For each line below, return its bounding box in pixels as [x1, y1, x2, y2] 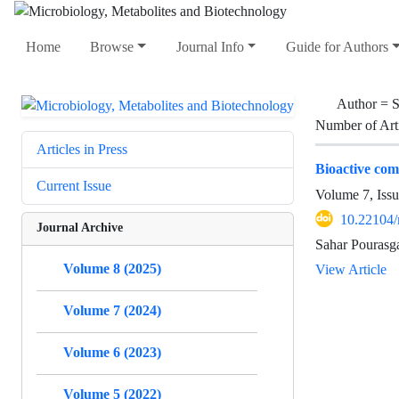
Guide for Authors [285, 38, 388, 56]
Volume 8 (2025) [63, 259, 161, 277]
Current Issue [37, 176, 111, 194]
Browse [90, 38, 134, 56]
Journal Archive [37, 218, 123, 234]
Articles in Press [37, 140, 127, 158]
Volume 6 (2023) [63, 343, 161, 361]
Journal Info [175, 38, 244, 56]
